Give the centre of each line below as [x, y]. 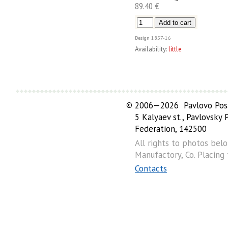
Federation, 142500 [171, 129]
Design [142, 38]
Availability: [151, 49]
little [175, 49]
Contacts [151, 169]
